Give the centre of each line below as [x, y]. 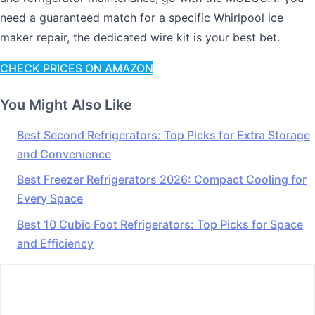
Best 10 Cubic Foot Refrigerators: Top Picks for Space [160, 224]
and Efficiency [55, 243]
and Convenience [64, 154]
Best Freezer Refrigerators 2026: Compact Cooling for [162, 180]
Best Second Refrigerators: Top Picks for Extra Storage [163, 135]
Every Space [50, 199]
